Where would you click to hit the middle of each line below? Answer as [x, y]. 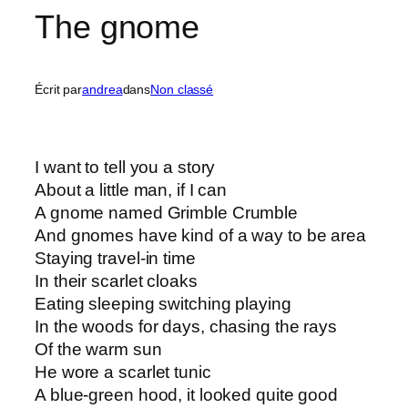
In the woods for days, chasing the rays [186, 327]
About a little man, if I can [131, 190]
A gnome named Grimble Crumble [167, 213]
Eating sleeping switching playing [163, 304]
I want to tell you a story [125, 168]
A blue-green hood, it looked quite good [187, 395]
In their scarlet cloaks [116, 281]
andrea [102, 89]
